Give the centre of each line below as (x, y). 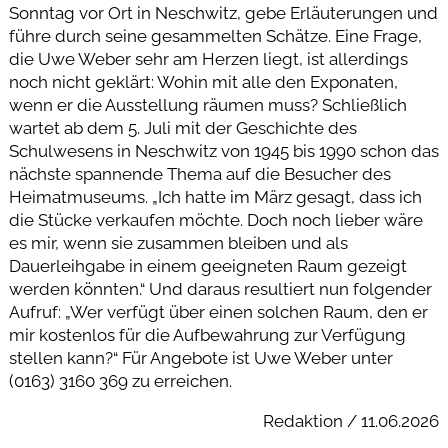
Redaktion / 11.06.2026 (351, 421)
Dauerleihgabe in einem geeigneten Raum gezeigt (207, 266)
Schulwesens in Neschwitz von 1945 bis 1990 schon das (223, 151)
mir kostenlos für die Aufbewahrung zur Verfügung (207, 335)
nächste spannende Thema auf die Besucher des (199, 174)
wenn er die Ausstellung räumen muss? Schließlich (207, 105)
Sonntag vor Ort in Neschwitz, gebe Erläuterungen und (223, 13)
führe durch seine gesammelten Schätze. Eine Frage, (215, 36)
